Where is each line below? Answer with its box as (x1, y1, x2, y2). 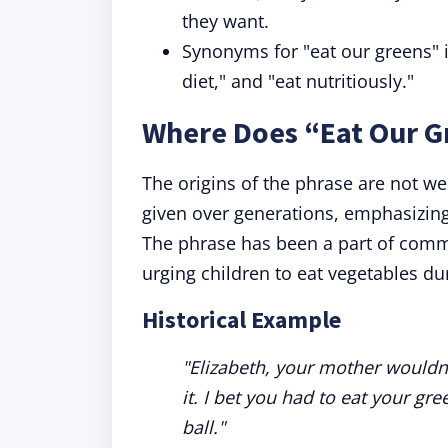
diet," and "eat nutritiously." (182, 69, 414, 93)
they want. (182, 9, 269, 33)
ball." (182, 415, 225, 439)
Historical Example (142, 304, 341, 335)
